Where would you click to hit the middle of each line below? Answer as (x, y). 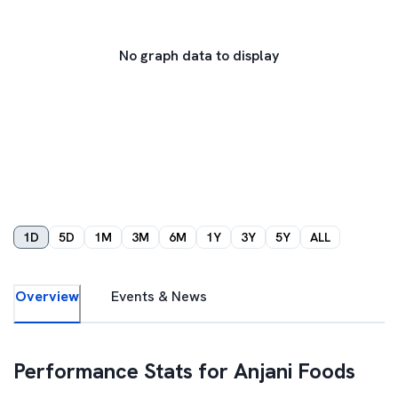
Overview (47, 296)
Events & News (159, 296)
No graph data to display (199, 56)
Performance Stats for (123, 371)
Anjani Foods (295, 371)
